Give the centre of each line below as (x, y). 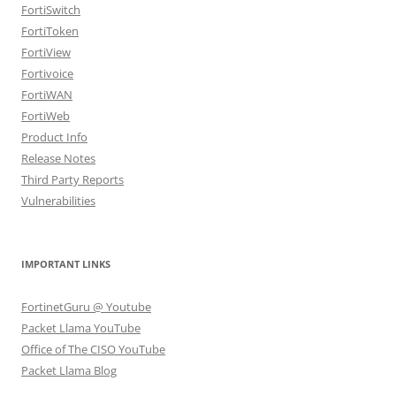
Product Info (54, 137)
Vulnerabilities (58, 200)
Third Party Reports (72, 179)
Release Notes (58, 158)
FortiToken (50, 30)
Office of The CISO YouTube (93, 349)
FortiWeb (46, 115)
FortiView (46, 52)
